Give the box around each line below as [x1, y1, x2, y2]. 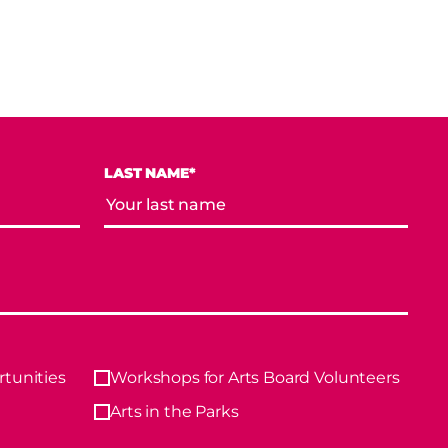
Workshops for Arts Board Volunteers [110, 367, 400, 387]
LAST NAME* [104, 163, 196, 182]
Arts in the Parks [110, 401, 239, 421]
